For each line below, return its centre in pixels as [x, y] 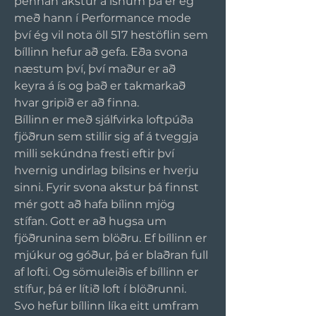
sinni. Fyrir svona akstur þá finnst [108, 187]
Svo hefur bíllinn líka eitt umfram [108, 305]
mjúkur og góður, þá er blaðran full [113, 255]
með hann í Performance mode [104, 18]
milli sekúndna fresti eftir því [96, 153]
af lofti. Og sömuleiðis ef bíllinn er [108, 272]
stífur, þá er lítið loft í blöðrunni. [102, 288]
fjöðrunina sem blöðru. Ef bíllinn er [112, 238]
